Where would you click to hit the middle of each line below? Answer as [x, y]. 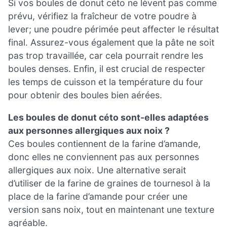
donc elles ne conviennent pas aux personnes [104, 157]
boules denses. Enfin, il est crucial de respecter [107, 69]
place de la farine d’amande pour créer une [98, 196]
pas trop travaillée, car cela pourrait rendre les [106, 56]
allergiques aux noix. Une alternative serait [97, 170]
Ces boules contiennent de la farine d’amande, [104, 143]
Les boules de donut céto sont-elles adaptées [108, 117]
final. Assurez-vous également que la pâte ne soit [111, 43]
